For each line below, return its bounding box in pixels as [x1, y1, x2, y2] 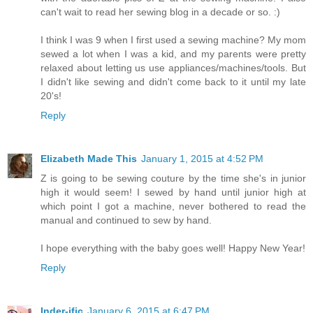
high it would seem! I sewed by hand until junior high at [41, 186, 306, 198]
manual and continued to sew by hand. [41, 214, 212, 226]
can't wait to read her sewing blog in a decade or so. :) [41, 6, 280, 17]
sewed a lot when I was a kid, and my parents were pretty [41, 48, 306, 59]
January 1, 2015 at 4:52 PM [141, 152, 263, 164]
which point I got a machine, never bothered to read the [41, 200, 306, 212]
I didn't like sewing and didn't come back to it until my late [41, 75, 306, 87]
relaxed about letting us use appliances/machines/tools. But [41, 61, 306, 73]
